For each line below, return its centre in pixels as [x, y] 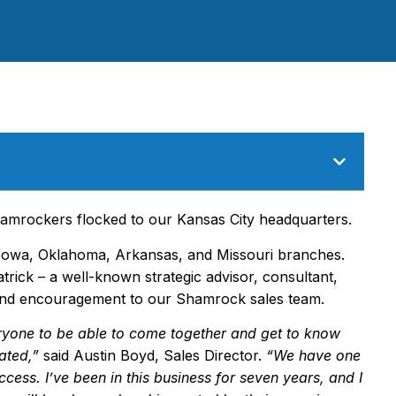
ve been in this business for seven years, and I [208, 377]
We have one [317, 355]
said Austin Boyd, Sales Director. [150, 355]
